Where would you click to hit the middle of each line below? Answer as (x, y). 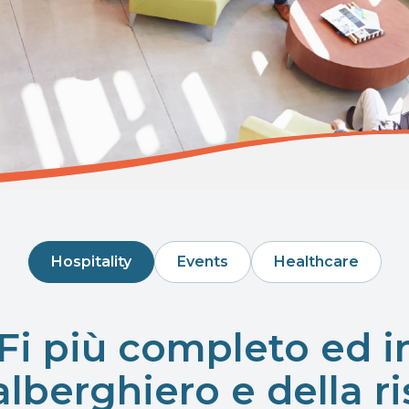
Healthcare (316, 262)
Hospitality (91, 262)
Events (202, 262)
